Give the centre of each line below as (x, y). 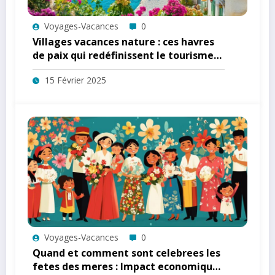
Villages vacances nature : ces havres (123, 41)
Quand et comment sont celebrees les (126, 253)
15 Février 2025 (76, 80)
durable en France (76, 68)
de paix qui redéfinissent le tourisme (123, 55)
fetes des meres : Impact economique (126, 266)
